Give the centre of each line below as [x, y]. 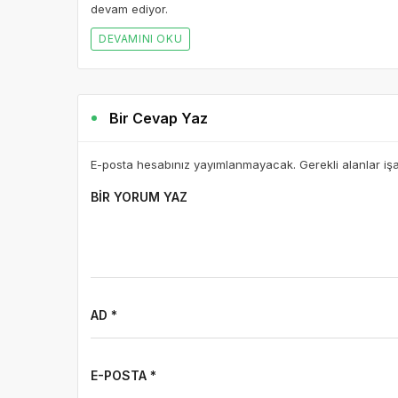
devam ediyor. [129, 9]
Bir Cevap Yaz [159, 118]
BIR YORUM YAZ [139, 197]
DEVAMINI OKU [141, 39]
